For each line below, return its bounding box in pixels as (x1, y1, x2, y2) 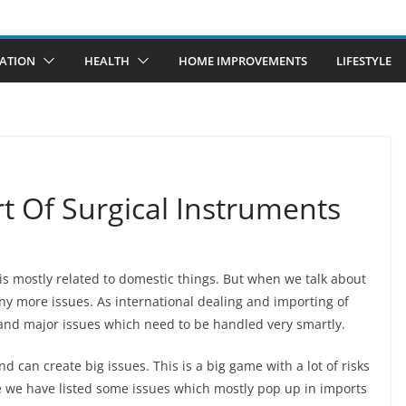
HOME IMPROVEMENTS (179, 52, 307, 69)
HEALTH (84, 52, 130, 69)
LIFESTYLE (336, 52, 391, 69)
